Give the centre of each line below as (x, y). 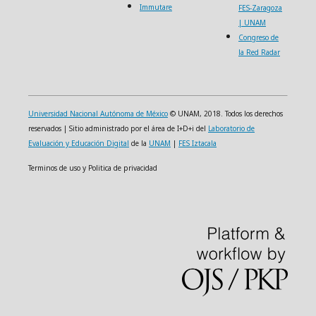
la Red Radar (259, 52)
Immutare (156, 7)
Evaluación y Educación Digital (79, 143)
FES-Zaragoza (260, 8)
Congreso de (259, 37)
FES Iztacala (197, 143)
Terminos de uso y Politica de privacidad (93, 168)
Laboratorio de (231, 128)
